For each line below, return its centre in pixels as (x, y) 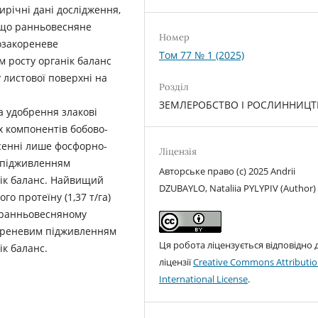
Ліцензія (178, 152)
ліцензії (176, 262)
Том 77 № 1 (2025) (202, 55)
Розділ (174, 87)
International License (204, 279)
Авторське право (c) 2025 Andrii (227, 171)
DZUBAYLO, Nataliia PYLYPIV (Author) (238, 188)
